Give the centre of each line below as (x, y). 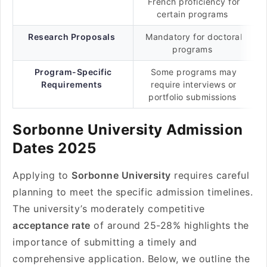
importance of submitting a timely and (105, 242)
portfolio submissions (194, 97)
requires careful (210, 175)
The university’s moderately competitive (109, 209)
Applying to (42, 175)
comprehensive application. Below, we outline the (131, 259)
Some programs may (194, 72)
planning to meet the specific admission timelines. (133, 192)
